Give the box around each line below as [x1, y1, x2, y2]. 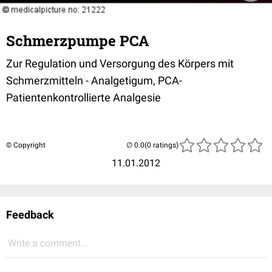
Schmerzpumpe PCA [6, 30, 149, 50]
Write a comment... [8, 237, 88, 249]
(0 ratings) [144, 140, 178, 149]
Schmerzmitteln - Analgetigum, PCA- [6, 73, 182, 87]
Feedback [6, 208, 54, 221]
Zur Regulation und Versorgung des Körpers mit [6, 56, 234, 70]
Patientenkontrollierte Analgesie [6, 90, 161, 104]
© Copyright [6, 140, 46, 149]
